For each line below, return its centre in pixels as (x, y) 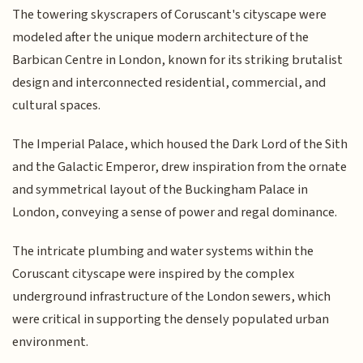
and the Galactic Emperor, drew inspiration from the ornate (180, 167)
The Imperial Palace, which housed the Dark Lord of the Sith (180, 145)
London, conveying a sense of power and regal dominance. (175, 213)
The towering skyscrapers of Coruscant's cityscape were (170, 14)
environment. (51, 342)
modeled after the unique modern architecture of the (161, 37)
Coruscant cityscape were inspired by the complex (154, 274)
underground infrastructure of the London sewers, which (172, 297)
